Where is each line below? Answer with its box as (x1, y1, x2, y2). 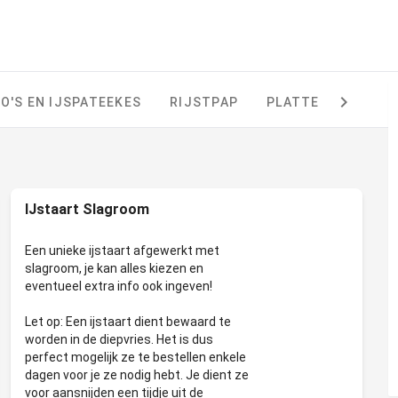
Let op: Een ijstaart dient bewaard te (25, 314, 231, 329)
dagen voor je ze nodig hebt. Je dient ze (25, 368, 249, 382)
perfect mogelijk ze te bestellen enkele (25, 350, 246, 364)
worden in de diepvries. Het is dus (25, 332, 213, 346)
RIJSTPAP (170, 95, 238, 109)
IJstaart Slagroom (25, 201, 149, 218)
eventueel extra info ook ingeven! (25, 279, 212, 293)
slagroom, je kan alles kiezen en (25, 261, 203, 275)
